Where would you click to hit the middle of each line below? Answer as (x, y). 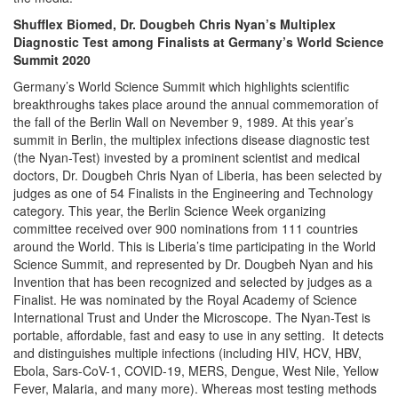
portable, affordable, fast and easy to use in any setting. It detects (199, 334)
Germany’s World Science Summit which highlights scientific (181, 86)
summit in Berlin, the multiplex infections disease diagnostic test (191, 139)
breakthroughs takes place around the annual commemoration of (196, 103)
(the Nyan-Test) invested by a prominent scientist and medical (187, 157)
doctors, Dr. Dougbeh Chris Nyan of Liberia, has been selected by (198, 175)
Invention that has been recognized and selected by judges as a (193, 281)
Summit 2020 (52, 59)
